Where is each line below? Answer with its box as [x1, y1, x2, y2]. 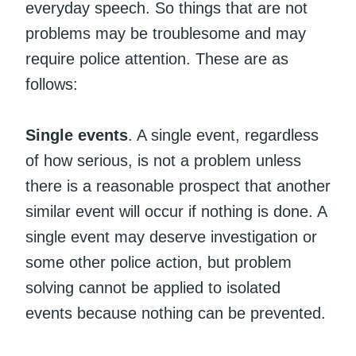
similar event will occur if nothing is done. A [25, 202, 327, 220]
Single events [25, 126, 128, 144]
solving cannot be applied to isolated [25, 278, 281, 296]
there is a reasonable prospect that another [25, 176, 331, 195]
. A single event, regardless [128, 126, 319, 144]
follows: [25, 75, 78, 93]
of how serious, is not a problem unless [25, 151, 301, 169]
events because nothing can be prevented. [25, 304, 326, 322]
